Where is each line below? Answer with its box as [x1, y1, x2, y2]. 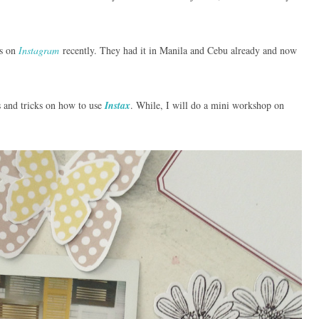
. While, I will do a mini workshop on [130, 98, 284, 113]
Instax [105, 98, 130, 113]
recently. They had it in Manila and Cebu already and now [63, 43, 297, 58]
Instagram [19, 43, 59, 58]
